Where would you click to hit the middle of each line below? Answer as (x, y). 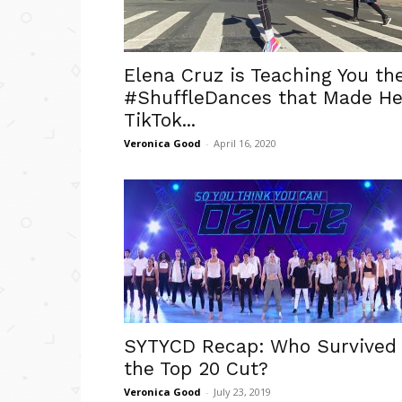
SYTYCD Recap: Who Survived (260, 346)
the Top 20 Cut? (196, 368)
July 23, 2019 (242, 392)
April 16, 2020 (245, 143)
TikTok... (160, 120)
